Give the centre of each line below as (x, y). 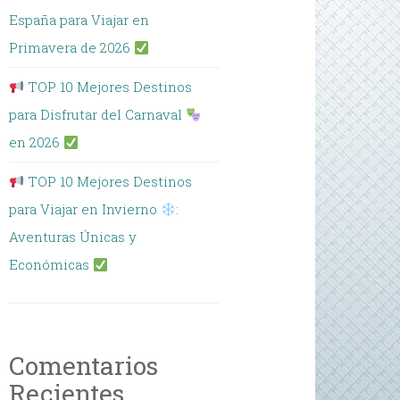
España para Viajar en (79, 20)
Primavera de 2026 (72, 47)
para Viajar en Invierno (85, 209)
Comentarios (84, 366)
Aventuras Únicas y (73, 237)
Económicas (51, 264)
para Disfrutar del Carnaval (98, 114)
